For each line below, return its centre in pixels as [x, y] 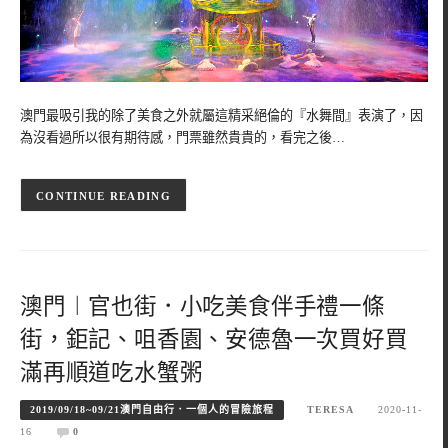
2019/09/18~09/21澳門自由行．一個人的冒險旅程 [152, 410]
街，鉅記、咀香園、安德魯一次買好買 [214, 340]
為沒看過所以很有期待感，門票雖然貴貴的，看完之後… [182, 138]
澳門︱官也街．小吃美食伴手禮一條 [202, 307]
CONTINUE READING [103, 195]
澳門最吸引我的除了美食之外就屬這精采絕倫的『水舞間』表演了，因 [221, 116]
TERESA [331, 410]
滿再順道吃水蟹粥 [111, 373]
